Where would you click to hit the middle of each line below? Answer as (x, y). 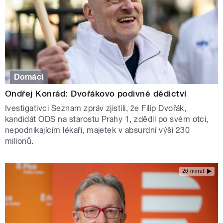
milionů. (19, 141)
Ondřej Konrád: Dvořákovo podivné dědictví (96, 94)
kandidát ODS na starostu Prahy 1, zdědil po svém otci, (107, 119)
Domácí (29, 77)
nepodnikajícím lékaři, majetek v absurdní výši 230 (98, 130)
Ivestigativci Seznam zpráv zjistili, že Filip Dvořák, (96, 109)
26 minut (193, 171)
